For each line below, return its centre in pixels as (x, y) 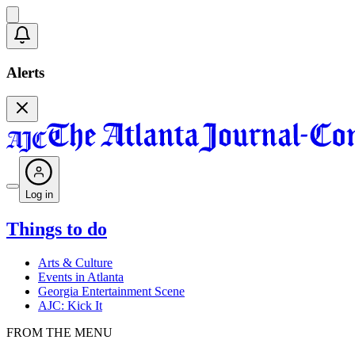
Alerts (25, 72)
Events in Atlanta (81, 277)
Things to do (57, 229)
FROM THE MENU (59, 333)
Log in (39, 195)
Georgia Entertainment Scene (111, 292)
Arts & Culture (75, 263)
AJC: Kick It (70, 306)
